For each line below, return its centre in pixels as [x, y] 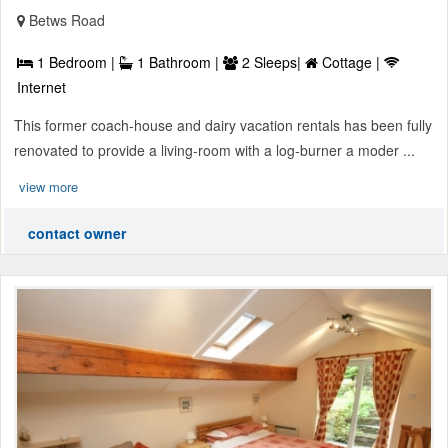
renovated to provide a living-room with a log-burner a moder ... [214, 150]
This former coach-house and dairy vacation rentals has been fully [223, 125]
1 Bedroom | [76, 62]
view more [48, 187]
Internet [41, 87]
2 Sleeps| [271, 62]
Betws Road [67, 20]
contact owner [77, 233]
